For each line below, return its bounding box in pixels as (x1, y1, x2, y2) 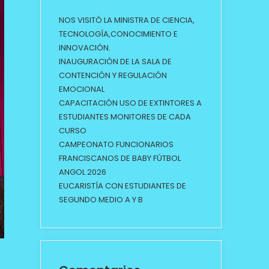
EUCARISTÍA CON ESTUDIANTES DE (58, 180, 186, 192)
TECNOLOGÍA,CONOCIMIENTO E (58, 28, 178, 40)
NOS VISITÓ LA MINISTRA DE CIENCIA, (58, 14, 195, 26)
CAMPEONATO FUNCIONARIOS (58, 139, 174, 150)
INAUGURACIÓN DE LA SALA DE (58, 56, 172, 67)
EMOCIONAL (58, 83, 104, 95)
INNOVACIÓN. (58, 42, 110, 53)
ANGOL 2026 (58, 166, 106, 178)
